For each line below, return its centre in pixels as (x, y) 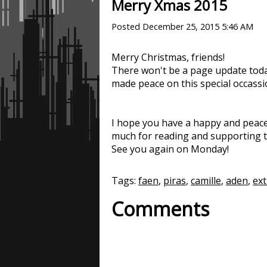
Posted (127, 27)
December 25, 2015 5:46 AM (198, 27)
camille (206, 181)
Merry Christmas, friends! (168, 57)
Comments (160, 209)
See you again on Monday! (170, 149)
